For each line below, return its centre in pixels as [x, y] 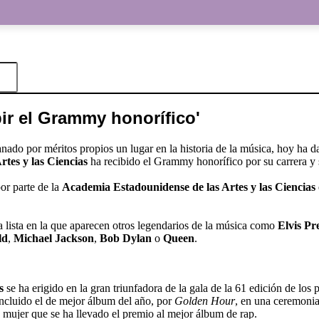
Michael [33, 238]
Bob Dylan [126, 238]
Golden [191, 300]
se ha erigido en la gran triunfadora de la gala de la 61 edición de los [157, 288]
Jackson [74, 238]
